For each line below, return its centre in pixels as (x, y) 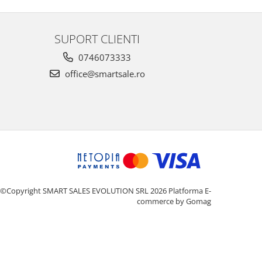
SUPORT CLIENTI (97, 39)
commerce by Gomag (174, 201)
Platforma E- (190, 191)
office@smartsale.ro (104, 74)
